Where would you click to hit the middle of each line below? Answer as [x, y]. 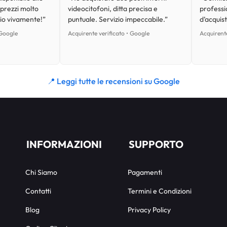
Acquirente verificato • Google [109, 33]
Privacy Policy [149, 210]
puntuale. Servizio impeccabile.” [118, 19]
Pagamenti [145, 172]
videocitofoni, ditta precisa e [113, 8]
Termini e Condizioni [159, 191]
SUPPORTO [156, 144]
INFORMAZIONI [64, 144]
